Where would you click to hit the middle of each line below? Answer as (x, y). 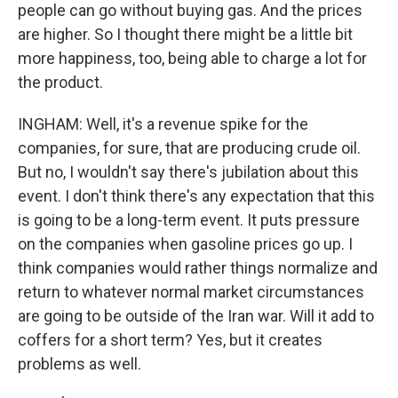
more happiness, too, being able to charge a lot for (192, 58)
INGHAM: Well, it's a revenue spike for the (163, 124)
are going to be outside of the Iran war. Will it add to (196, 316)
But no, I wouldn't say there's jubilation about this (188, 172)
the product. (60, 82)
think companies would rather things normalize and (198, 268)
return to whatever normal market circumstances (191, 292)
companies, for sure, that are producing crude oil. (189, 148)
